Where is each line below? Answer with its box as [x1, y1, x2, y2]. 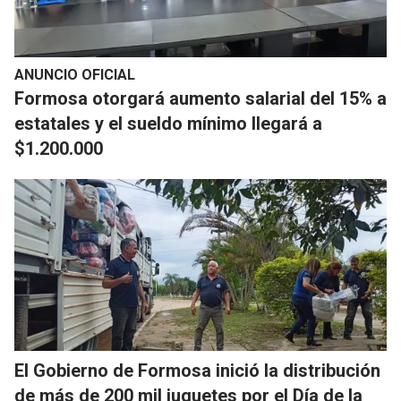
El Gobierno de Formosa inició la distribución [14, 360, 380, 382]
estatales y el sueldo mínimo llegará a [14, 113, 322, 135]
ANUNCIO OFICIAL [14, 66, 135, 84]
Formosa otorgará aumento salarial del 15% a [14, 88, 387, 110]
